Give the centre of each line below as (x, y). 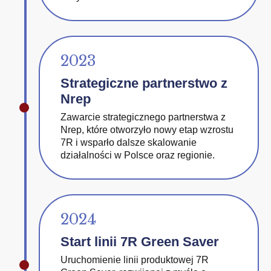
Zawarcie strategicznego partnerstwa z (143, 117)
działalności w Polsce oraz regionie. (138, 155)
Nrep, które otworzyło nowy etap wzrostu (147, 130)
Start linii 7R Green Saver (140, 242)
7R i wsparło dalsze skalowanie (129, 142)
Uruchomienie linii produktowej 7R (135, 260)
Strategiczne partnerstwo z (144, 83)
